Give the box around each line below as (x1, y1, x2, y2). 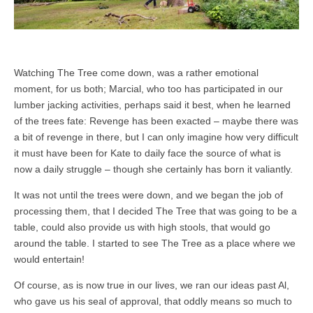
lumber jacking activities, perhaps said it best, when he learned (14, 99, 291, 110)
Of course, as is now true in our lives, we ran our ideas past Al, (14, 279, 289, 291)
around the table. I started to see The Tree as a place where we (14, 237, 296, 249)
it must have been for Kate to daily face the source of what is (14, 147, 281, 159)
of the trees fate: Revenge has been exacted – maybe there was (14, 115, 298, 126)
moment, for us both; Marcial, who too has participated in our (14, 82, 283, 94)
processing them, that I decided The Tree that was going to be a (14, 205, 297, 217)
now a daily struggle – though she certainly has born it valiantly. (14, 163, 293, 175)
